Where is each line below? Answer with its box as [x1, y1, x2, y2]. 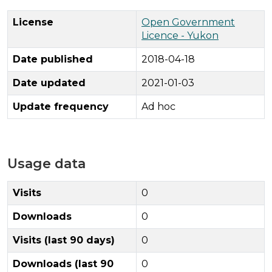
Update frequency [13, 100, 109, 112]
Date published [13, 53, 93, 65]
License [13, 16, 53, 28]
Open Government [141, 16, 235, 28]
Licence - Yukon [141, 29, 219, 41]
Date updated [13, 76, 86, 89]
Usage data [7, 155, 86, 171]
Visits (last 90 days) [13, 234, 115, 246]
